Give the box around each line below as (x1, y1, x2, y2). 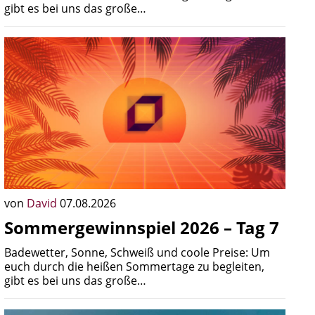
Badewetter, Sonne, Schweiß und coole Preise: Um (4, 245, 270, 260)
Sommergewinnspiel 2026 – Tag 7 (4, 216, 279, 239)
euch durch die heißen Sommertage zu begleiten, (4, 259, 264, 274)
